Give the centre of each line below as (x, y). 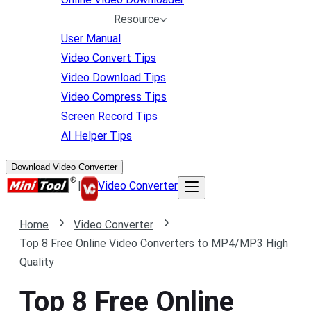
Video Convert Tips (109, 58)
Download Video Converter (64, 167)
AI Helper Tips (96, 136)
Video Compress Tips (114, 97)
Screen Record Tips (109, 116)
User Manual (91, 39)
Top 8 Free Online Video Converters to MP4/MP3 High (154, 243)
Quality (37, 262)
